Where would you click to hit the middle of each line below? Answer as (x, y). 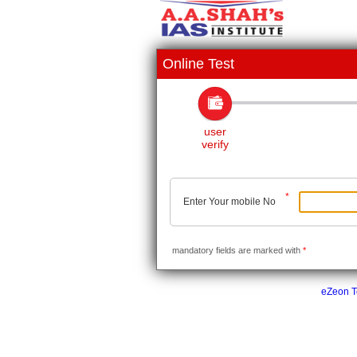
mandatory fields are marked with (237, 250)
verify (215, 144)
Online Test (198, 64)
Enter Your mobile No (229, 202)
